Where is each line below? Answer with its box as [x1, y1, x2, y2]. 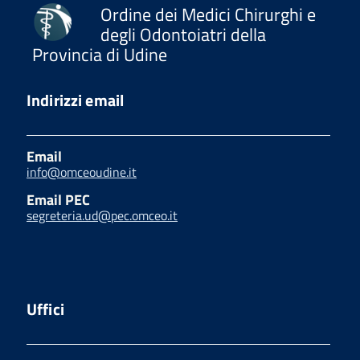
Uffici [27, 296, 64, 321]
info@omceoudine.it [27, 162, 137, 182]
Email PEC [27, 188, 90, 211]
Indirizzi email [27, 87, 125, 112]
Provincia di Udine [32, 40, 167, 68]
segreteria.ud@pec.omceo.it [27, 205, 178, 225]
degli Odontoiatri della [100, 20, 266, 48]
